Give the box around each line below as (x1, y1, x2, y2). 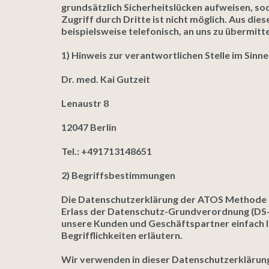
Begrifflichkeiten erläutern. (61, 229, 183, 241)
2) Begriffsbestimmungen (61, 169, 175, 181)
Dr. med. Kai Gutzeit (61, 73, 150, 85)
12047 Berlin (61, 121, 116, 133)
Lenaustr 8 (61, 97, 109, 109)
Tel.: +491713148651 (61, 145, 152, 157)
